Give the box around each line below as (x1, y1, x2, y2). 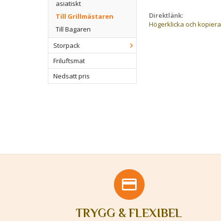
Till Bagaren (56, 25, 91, 34)
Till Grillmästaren (56, 12, 113, 21)
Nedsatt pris (53, 72, 90, 81)
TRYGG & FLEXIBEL (76, 206, 183, 220)
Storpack (53, 41, 80, 50)
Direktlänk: (149, 11, 183, 20)
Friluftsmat (53, 56, 85, 66)
